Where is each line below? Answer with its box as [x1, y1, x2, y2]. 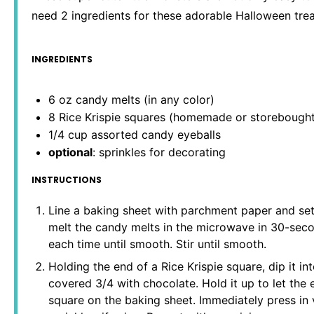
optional [48, 145, 93, 160]
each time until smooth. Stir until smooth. [48, 237, 266, 252]
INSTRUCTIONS [32, 174, 102, 186]
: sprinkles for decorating [93, 145, 226, 160]
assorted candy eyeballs [88, 128, 221, 142]
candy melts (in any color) [72, 93, 214, 107]
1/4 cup [48, 128, 88, 142]
